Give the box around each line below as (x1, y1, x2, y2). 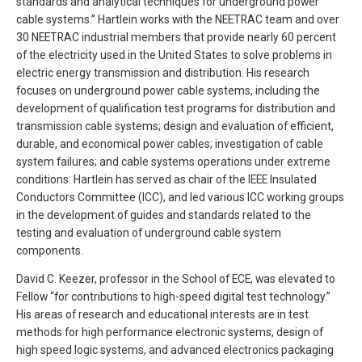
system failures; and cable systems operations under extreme (16, 154, 330, 168)
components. (16, 243, 83, 257)
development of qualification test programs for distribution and (16, 101, 335, 115)
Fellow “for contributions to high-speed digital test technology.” (16, 290, 330, 304)
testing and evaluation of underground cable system (16, 225, 281, 239)
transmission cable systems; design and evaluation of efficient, (16, 119, 334, 133)
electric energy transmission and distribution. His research (16, 65, 309, 79)
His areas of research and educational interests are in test (16, 308, 309, 322)
